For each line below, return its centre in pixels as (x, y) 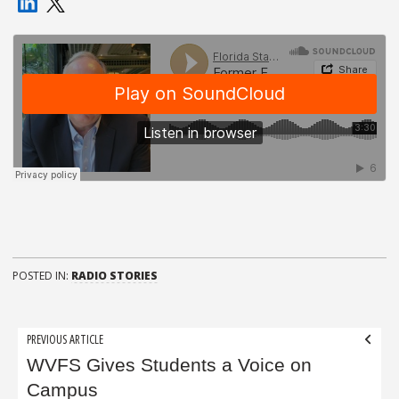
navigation (65, 368)
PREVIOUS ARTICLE (65, 339)
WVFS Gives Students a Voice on (170, 366)
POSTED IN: (42, 275)
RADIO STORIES (114, 275)
